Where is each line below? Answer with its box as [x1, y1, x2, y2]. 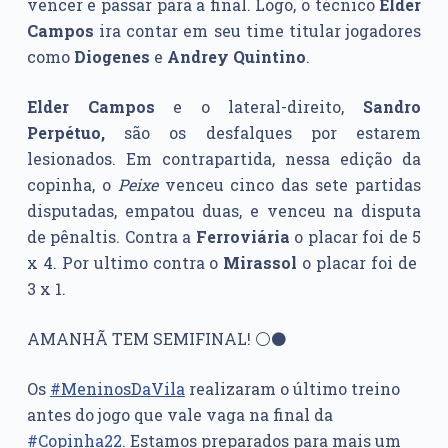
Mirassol [223, 252, 298, 274]
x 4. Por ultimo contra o [26, 252, 224, 274]
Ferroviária [195, 226, 290, 248]
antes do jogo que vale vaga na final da [26, 404, 333, 426]
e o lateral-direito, [154, 96, 364, 118]
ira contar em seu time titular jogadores [93, 20, 422, 42]
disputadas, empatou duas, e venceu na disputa [26, 200, 422, 222]
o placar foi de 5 [289, 226, 422, 248]
